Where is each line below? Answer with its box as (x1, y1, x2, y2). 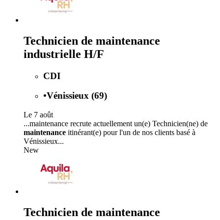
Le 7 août (24, 110, 53, 119)
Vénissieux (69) (47, 90, 107, 101)
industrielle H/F (24, 47, 104, 60)
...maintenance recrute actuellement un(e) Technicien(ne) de (24, 119, 208, 128)
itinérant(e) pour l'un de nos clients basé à (66, 128, 195, 137)
